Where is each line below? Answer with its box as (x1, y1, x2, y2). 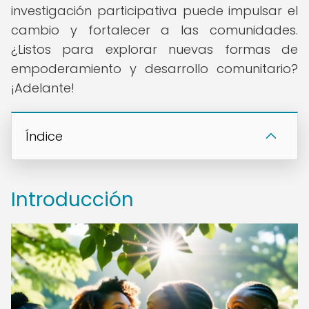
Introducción (11, 186, 134, 213)
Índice (26, 128, 63, 145)
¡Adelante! (11, 79, 74, 97)
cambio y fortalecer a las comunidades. (11, 21, 298, 39)
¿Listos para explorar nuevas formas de (11, 41, 298, 58)
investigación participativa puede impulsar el (11, 2, 298, 19)
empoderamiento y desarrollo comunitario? (11, 60, 298, 77)
